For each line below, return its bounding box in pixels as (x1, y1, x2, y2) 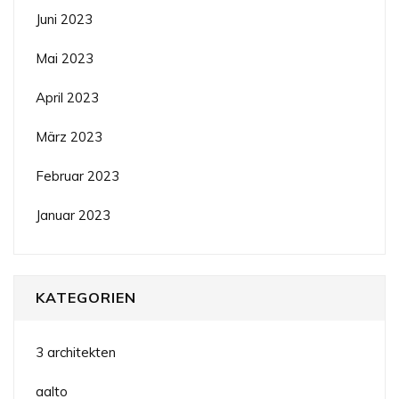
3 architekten (36, 344, 116, 362)
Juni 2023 (36, 10, 93, 28)
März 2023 (36, 127, 102, 145)
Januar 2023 (36, 206, 110, 224)
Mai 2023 (36, 49, 94, 67)
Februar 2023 (36, 167, 119, 184)
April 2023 (36, 88, 99, 106)
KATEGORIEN (36, 288, 136, 306)
